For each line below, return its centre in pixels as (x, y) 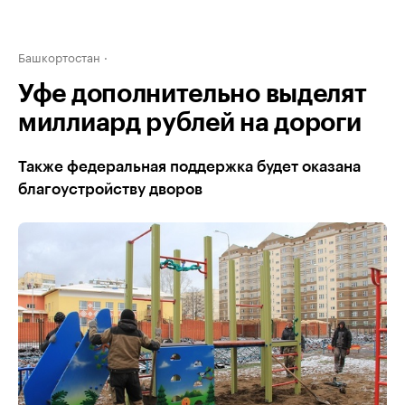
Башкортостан (59, 56)
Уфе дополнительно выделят (193, 94)
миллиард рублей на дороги (190, 123)
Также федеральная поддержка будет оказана (189, 167)
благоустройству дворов (110, 189)
